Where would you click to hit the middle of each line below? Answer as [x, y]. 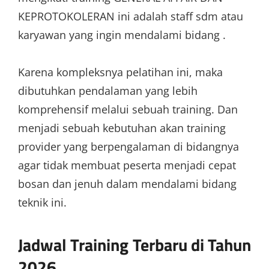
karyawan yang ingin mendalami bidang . [122, 35]
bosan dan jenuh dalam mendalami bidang [127, 184]
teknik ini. [42, 202]
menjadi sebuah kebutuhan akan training [122, 128]
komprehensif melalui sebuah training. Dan [128, 109]
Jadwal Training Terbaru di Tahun [134, 245]
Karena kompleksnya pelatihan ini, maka [120, 72]
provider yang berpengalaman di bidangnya [128, 147]
